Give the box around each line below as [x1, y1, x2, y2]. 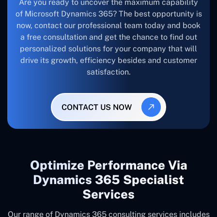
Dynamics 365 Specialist [33, 172, 184, 187]
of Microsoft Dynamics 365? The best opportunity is [15, 9, 202, 19]
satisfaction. [86, 67, 131, 77]
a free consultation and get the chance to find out [20, 32, 197, 42]
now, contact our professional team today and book [16, 21, 201, 31]
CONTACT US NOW [61, 102, 132, 112]
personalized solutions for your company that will [20, 44, 197, 54]
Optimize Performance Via [30, 158, 187, 173]
